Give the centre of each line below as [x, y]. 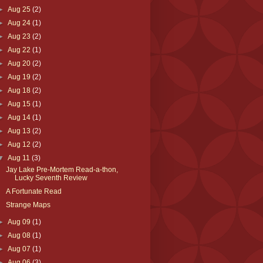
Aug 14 [20, 117]
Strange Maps [28, 205]
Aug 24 [20, 23]
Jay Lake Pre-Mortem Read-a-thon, [62, 169]
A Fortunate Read [34, 191]
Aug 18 [20, 90]
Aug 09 [20, 222]
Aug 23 [20, 36]
